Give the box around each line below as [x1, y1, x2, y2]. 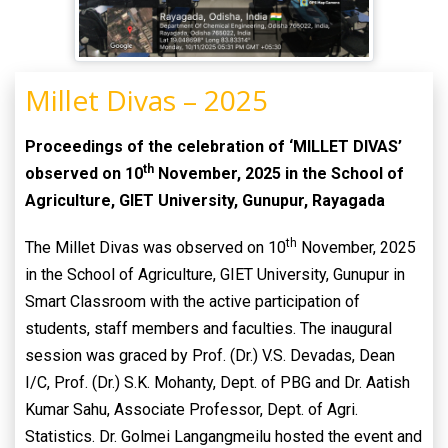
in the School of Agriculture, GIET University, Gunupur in [25, 265, 405, 285]
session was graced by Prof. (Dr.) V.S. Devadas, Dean [25, 346, 395, 366]
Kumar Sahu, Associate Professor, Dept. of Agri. [25, 400, 358, 420]
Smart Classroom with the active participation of [25, 292, 360, 312]
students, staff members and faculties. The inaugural [25, 319, 392, 339]
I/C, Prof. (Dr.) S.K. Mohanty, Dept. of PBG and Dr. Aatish [25, 373, 410, 393]
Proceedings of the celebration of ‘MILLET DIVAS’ [25, 137, 402, 157]
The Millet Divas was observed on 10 [25, 238, 286, 258]
